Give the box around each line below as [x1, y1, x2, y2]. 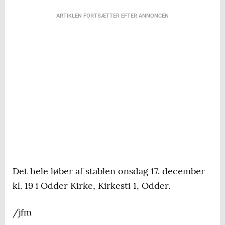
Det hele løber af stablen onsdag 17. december [13, 165, 205, 177]
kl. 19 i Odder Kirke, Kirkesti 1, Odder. [13, 180, 170, 192]
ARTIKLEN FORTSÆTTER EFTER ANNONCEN [56, 13, 169, 20]
